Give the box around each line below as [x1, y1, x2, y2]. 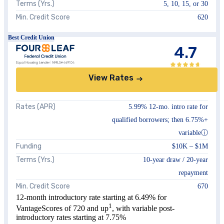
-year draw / [150, 156, 186, 164]
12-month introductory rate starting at [16, 193, 135, 202]
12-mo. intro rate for [147, 103, 208, 111]
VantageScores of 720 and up [16, 204, 108, 213]
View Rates [88, 72, 133, 82]
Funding [16, 142, 41, 151]
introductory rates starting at [16, 213, 105, 222]
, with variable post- [112, 204, 174, 213]
